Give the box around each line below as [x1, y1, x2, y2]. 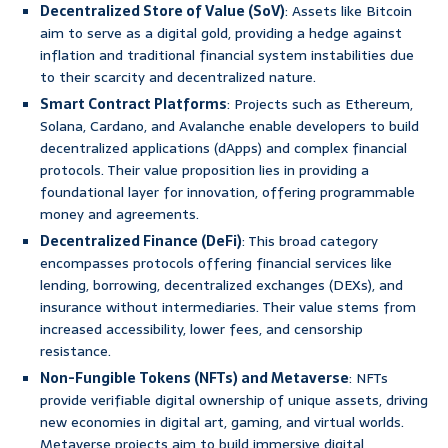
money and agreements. [40, 203, 199, 226]
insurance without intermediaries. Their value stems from [40, 296, 416, 319]
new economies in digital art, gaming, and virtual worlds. [40, 411, 404, 434]
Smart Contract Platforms [40, 93, 227, 116]
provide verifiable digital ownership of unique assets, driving [40, 389, 428, 412]
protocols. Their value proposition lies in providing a [40, 159, 369, 182]
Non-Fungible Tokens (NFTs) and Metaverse [40, 367, 349, 390]
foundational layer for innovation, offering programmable [40, 181, 415, 204]
